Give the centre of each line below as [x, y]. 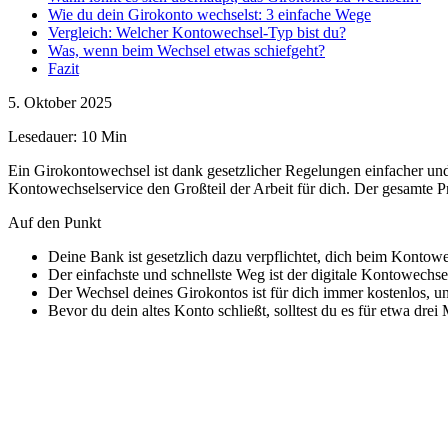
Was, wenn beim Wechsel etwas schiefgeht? [186, 50]
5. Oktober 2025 [60, 102]
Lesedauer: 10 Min [67, 136]
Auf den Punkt [54, 222]
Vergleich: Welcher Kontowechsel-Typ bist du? [197, 32]
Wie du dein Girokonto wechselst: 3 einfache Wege [209, 14]
